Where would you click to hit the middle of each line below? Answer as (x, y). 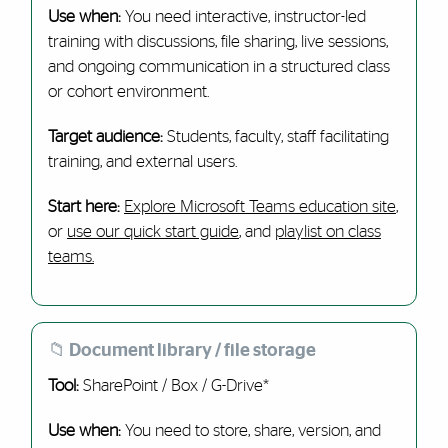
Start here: (85, 206)
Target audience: (107, 136)
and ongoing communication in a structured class (218, 66)
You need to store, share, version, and (250, 430)
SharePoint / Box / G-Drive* (173, 385)
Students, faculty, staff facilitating (277, 136)
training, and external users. (142, 161)
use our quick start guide (152, 231)
